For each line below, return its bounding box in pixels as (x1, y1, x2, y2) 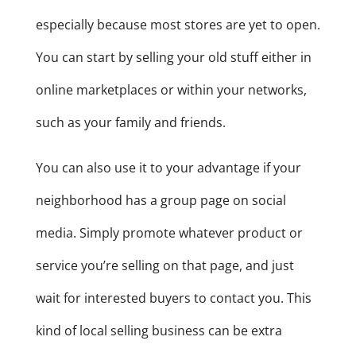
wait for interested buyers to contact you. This (35, 289, 311, 308)
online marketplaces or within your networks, (35, 81, 307, 99)
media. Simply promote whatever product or (35, 224, 303, 242)
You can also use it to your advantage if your (35, 159, 301, 177)
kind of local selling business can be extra (35, 322, 282, 340)
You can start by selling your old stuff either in (35, 48, 311, 67)
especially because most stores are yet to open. (35, 16, 320, 34)
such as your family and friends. (35, 114, 226, 132)
